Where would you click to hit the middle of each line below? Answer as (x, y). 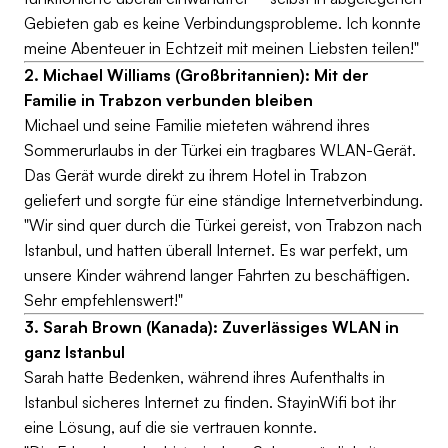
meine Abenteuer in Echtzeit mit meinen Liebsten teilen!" (221, 48)
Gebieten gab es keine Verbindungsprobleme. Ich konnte (222, 23)
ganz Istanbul (74, 352)
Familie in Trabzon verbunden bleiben (168, 100)
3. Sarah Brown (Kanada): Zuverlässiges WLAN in (211, 327)
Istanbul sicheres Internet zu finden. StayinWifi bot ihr (210, 402)
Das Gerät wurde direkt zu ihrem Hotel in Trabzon (195, 175)
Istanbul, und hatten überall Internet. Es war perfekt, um (216, 250)
